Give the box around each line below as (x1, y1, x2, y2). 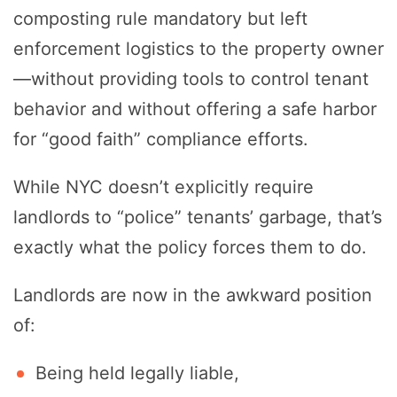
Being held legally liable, (35, 362, 239, 385)
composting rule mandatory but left (13, 8, 307, 30)
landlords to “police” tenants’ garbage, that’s (13, 206, 382, 229)
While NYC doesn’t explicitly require (13, 176, 314, 198)
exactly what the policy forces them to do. (13, 237, 367, 259)
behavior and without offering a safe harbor (13, 98, 377, 121)
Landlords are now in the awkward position (13, 284, 372, 307)
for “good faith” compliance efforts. (13, 128, 308, 151)
